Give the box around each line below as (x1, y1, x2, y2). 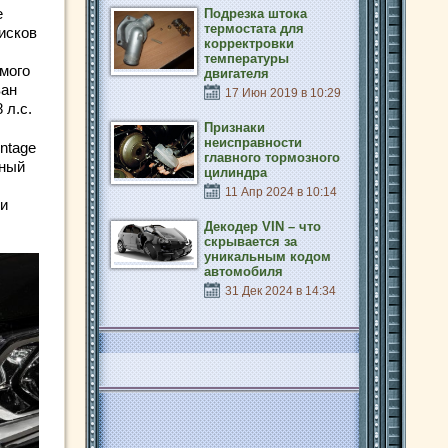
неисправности (204, 135, 302, 150)
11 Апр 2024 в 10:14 (225, 185, 337, 199)
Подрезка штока (204, 6, 307, 21)
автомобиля (204, 264, 283, 279)
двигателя (204, 66, 269, 81)
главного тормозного (204, 150, 340, 165)
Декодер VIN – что (204, 219, 321, 234)
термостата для (204, 21, 304, 36)
